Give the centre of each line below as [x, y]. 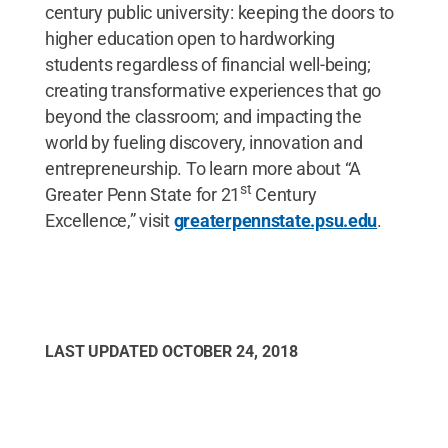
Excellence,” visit [109, 220]
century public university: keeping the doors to [219, 12]
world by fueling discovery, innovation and [203, 142]
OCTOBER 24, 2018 [229, 351]
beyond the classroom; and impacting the [203, 116]
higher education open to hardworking [190, 38]
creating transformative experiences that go [213, 90]
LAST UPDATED [103, 351]
